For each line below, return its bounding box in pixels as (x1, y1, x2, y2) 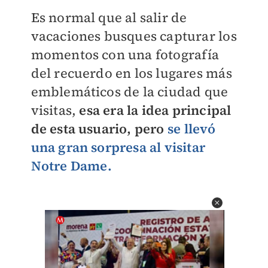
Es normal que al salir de (31, 8, 187, 26)
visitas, (31, 101, 77, 119)
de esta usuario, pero (31, 120, 167, 138)
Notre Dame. (31, 157, 112, 175)
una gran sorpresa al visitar (31, 138, 206, 156)
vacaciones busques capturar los (31, 27, 237, 45)
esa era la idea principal (76, 101, 232, 119)
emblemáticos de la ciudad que (31, 83, 229, 100)
